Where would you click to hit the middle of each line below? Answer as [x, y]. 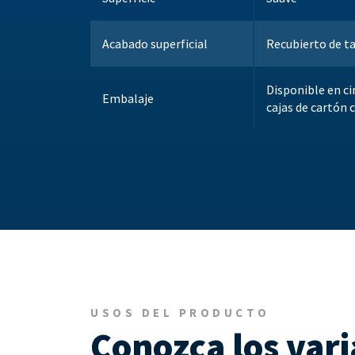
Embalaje [128, 99]
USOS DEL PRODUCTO [180, 313]
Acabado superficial [155, 44]
